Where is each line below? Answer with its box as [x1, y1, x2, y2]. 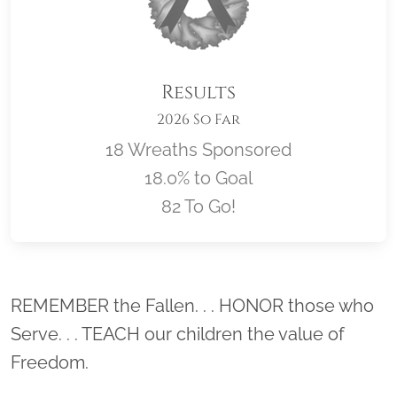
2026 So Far [157, 109, 240, 129]
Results [161, 79, 236, 105]
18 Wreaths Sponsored [105, 138, 292, 160]
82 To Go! [161, 195, 236, 217]
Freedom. [11, 351, 89, 373]
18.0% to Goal [144, 167, 253, 189]
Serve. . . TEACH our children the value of [11, 323, 345, 345]
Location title [198, 283, 331, 310]
